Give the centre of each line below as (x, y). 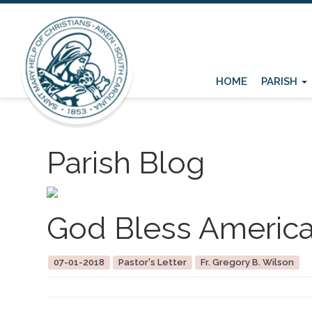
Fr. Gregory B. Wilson (247, 262)
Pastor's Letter (152, 262)
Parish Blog (126, 163)
